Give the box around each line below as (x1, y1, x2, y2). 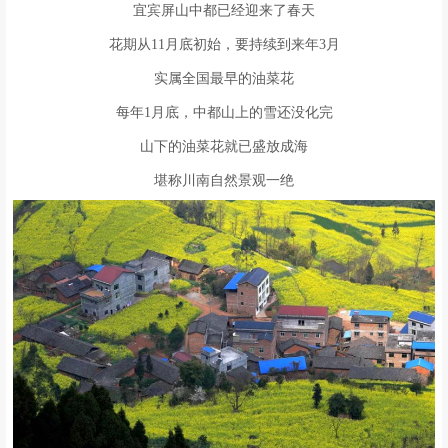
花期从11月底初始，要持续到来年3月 (108, 36, 340, 52)
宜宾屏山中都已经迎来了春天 (133, 2, 315, 18)
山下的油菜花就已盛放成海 (140, 138, 308, 154)
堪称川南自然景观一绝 (154, 172, 294, 188)
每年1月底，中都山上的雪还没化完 (115, 104, 333, 120)
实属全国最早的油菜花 (154, 70, 294, 86)
